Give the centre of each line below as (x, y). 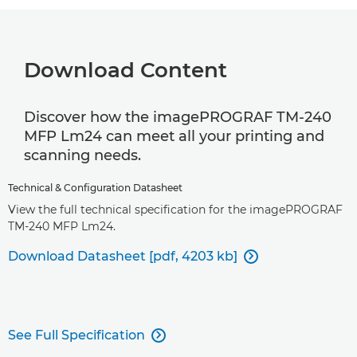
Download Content (126, 70)
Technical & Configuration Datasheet (95, 187)
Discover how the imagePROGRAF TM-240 (178, 117)
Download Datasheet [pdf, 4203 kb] (123, 256)
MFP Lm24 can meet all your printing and (174, 136)
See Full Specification (76, 335)
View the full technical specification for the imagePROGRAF (175, 209)
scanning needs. (82, 155)
